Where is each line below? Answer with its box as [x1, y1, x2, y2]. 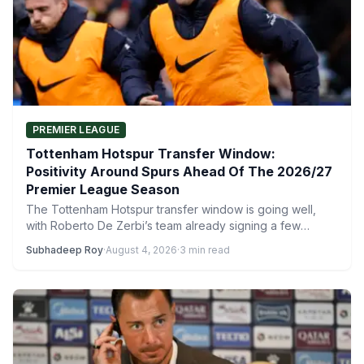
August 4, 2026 [106, 244, 177, 256]
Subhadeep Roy [26, 244, 103, 256]
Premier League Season [26, 181, 180, 197]
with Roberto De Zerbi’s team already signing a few [26, 219, 301, 232]
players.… [26, 235, 77, 249]
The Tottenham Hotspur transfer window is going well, [26, 202, 316, 216]
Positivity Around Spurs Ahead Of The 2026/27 [26, 163, 332, 180]
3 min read [180, 244, 230, 256]
